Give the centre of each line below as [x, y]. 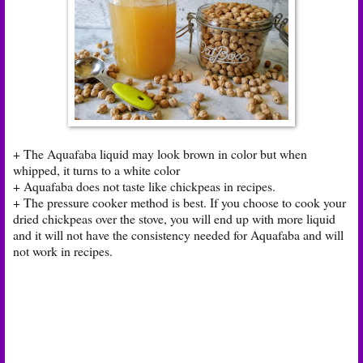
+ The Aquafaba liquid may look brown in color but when [160, 153]
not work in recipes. [63, 250]
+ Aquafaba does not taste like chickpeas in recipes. [144, 186]
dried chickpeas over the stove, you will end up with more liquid [174, 218]
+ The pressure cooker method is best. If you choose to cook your [179, 202]
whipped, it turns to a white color [96, 169]
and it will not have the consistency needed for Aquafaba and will [178, 234]
